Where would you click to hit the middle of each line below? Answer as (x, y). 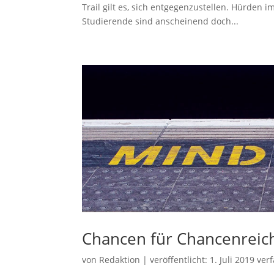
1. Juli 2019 (232, 259)
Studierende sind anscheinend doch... (161, 21)
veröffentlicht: (180, 259)
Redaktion (120, 259)
